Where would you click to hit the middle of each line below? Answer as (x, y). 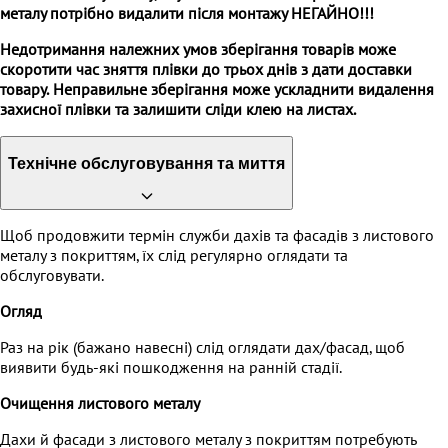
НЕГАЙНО (325, 14)
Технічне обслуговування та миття (146, 163)
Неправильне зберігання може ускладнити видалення (243, 90)
